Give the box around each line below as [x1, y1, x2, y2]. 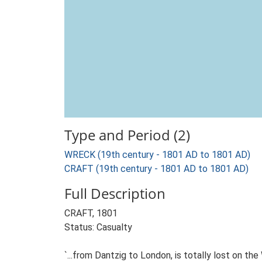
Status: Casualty [64, 222, 132, 233]
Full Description [64, 184, 166, 203]
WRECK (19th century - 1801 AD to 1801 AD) [64, 149, 250, 160]
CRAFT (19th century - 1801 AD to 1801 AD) [64, 163, 249, 174]
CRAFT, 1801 [64, 208, 118, 219]
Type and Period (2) [64, 125, 190, 144]
